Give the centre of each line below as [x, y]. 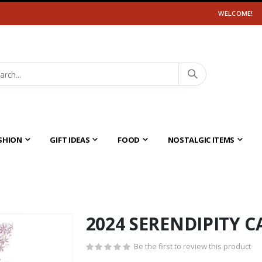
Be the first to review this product [192, 246]
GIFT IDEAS [70, 139]
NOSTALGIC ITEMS [201, 139]
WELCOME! [236, 13]
